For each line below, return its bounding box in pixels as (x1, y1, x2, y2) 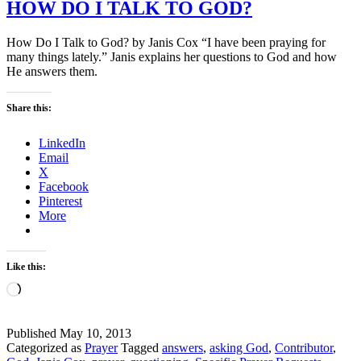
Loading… (20, 280, 76, 295)
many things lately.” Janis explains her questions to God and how (6, 49, 337, 64)
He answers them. (6, 64, 98, 78)
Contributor (275, 340, 333, 355)
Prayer (85, 340, 118, 355)
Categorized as (6, 340, 85, 355)
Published (6, 326, 60, 340)
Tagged (121, 340, 162, 355)
